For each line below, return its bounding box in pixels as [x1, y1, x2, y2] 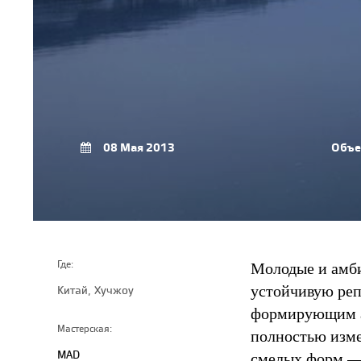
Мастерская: [57, 322, 112, 335]
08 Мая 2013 [102, 139, 175, 156]
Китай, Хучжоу [57, 282, 134, 297]
